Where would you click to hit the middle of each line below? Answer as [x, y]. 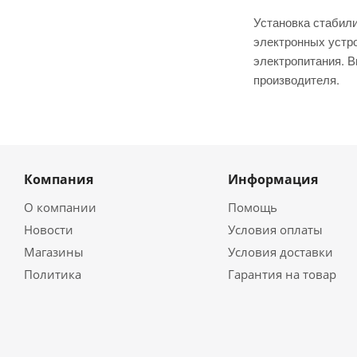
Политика [53, 274]
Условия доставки [280, 252]
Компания [59, 179]
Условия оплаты [275, 229]
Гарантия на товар [282, 274]
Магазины [54, 252]
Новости [49, 229]
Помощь [252, 207]
